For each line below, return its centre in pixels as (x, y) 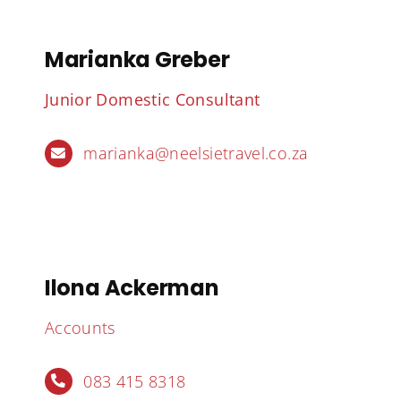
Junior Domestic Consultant (152, 100)
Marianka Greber (137, 60)
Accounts (80, 327)
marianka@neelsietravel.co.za (196, 154)
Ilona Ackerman (132, 287)
